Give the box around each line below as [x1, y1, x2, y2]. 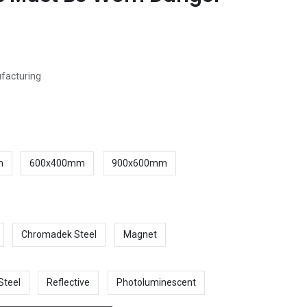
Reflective [47, 276, 90, 288]
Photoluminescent [116, 276, 196, 288]
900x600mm [111, 157, 167, 169]
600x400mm [29, 157, 86, 169]
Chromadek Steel [21, 229, 97, 241]
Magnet [123, 229, 157, 241]
